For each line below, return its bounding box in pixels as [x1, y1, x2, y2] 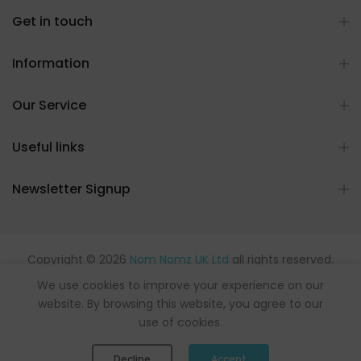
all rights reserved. [229, 251, 334, 268]
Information [12, 54, 89, 73]
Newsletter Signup [12, 180, 131, 198]
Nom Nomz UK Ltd [130, 251, 229, 268]
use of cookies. [139, 314, 222, 330]
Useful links [12, 138, 85, 156]
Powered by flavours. [114, 266, 247, 284]
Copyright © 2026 [27, 251, 130, 268]
